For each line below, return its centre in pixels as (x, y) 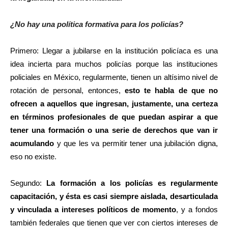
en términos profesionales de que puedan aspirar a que (114, 117)
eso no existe (32, 157)
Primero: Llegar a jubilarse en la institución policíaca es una (114, 51)
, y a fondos (197, 210)
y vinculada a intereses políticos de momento (93, 210)
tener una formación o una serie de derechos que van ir (114, 130)
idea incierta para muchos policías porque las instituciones (114, 64)
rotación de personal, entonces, (67, 91)
